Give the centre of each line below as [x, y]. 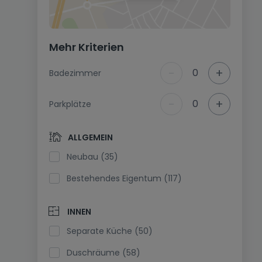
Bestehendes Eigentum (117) [127, 178]
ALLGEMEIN [90, 137]
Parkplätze [70, 104]
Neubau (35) [95, 157]
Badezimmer [75, 73]
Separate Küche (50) [112, 231]
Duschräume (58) [106, 253]
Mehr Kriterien [87, 47]
